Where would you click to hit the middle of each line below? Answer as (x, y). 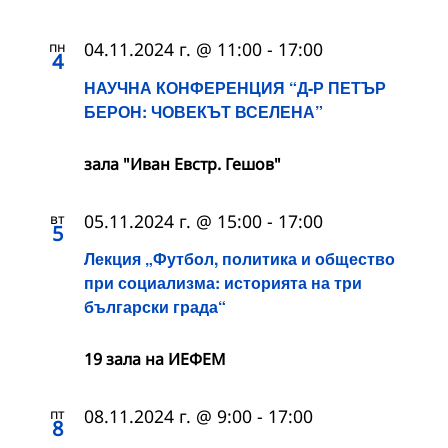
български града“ (155, 306)
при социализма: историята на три (223, 282)
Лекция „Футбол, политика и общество (239, 258)
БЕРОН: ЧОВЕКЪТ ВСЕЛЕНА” (203, 111)
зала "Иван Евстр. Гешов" (182, 163)
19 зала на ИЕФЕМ (155, 358)
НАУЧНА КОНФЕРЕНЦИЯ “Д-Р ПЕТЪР (235, 87)
